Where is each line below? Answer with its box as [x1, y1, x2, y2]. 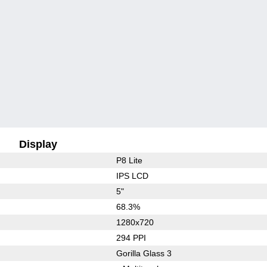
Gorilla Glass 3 [116, 248, 172, 258]
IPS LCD [116, 170, 148, 181]
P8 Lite [116, 155, 142, 165]
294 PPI [116, 232, 146, 243]
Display [19, 138, 58, 150]
